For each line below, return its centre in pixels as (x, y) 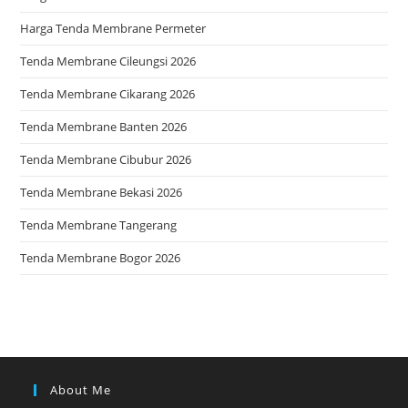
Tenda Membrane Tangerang (99, 224)
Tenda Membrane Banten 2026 (104, 126)
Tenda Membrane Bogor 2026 (101, 257)
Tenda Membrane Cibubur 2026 (106, 159)
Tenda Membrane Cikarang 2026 (108, 93)
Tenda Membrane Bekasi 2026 (102, 192)
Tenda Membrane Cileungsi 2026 (108, 61)
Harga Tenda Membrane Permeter (113, 28)
